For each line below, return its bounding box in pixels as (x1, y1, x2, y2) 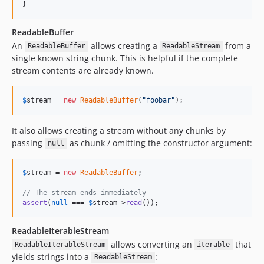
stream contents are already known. (12, 64, 154, 76)
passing (12, 137, 45, 148)
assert (22, 198, 47, 207)
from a (223, 39, 251, 51)
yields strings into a (12, 250, 91, 262)
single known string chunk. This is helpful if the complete (12, 52, 238, 64)
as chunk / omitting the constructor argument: (67, 137, 252, 148)
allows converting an (108, 238, 194, 250)
